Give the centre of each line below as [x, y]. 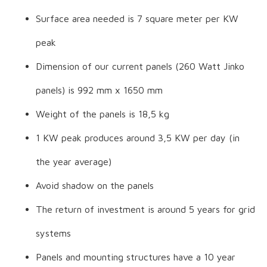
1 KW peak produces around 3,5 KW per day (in [138, 137]
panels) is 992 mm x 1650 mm [99, 90]
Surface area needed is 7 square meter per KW [137, 18]
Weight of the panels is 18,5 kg [103, 114]
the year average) [74, 161]
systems [53, 233]
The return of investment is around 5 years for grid [145, 209]
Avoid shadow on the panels [95, 185]
